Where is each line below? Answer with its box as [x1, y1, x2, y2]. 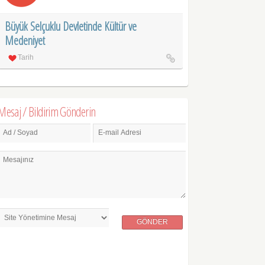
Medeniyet [5, 32, 46, 49]
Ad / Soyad [3, 128, 38, 137]
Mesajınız [3, 155, 34, 164]
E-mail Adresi [98, 128, 142, 137]
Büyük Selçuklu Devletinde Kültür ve [5, 18, 137, 34]
